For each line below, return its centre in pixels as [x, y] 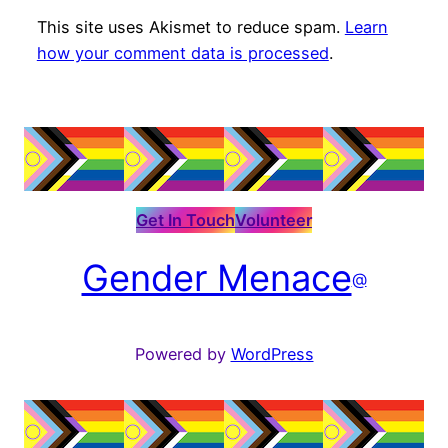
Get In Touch [185, 220]
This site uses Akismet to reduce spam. [190, 26]
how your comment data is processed [182, 52]
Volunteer [273, 220]
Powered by [182, 353]
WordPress [272, 353]
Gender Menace [216, 278]
